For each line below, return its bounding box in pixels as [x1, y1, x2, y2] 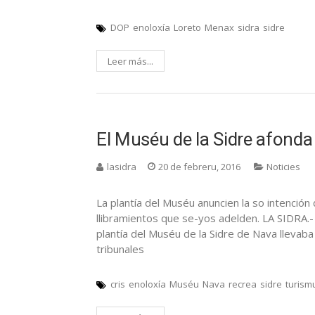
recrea [229, 277, 257, 290]
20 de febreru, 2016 [158, 160, 240, 173]
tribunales [96, 241, 144, 256]
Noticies [266, 160, 300, 173]
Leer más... [108, 54, 153, 67]
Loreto [174, 20, 201, 34]
